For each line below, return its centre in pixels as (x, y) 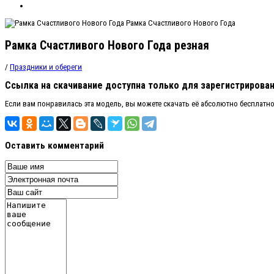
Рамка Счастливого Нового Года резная (107, 45)
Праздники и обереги (46, 67)
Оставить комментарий (54, 145)
